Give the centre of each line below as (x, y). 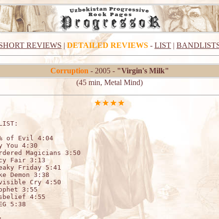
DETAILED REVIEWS (108, 45)
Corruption (69, 71)
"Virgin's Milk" (143, 71)
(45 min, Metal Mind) (109, 82)
